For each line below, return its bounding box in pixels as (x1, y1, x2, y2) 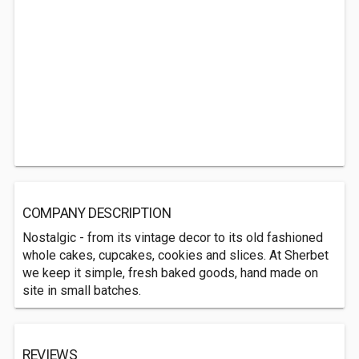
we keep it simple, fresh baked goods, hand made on (22, 265, 318, 280)
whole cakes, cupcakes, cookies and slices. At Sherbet (22, 248, 329, 263)
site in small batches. (22, 283, 141, 298)
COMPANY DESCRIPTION (22, 205, 171, 221)
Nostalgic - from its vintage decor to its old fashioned (22, 230, 323, 245)
